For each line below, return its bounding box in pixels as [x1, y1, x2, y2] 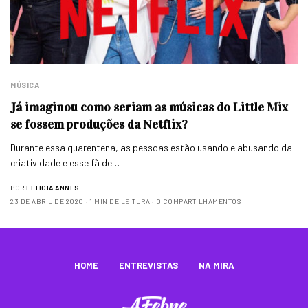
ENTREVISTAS [118, 259, 178, 271]
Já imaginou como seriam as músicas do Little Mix [10, 99, 288, 115]
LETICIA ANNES [26, 183, 79, 192]
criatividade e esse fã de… [10, 156, 120, 168]
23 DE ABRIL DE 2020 [10, 197, 84, 206]
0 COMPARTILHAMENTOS [155, 197, 241, 206]
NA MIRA [198, 259, 234, 271]
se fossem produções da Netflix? [10, 116, 188, 132]
